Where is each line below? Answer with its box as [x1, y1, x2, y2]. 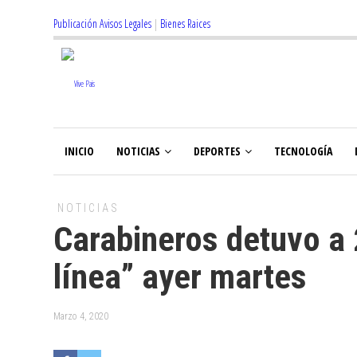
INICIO [65, 143, 94, 159]
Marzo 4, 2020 [53, 311, 108, 322]
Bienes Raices [160, 16, 210, 31]
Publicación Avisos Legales [53, 16, 151, 31]
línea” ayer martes [53, 257, 307, 296]
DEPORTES [194, 143, 241, 159]
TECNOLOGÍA [274, 143, 332, 159]
